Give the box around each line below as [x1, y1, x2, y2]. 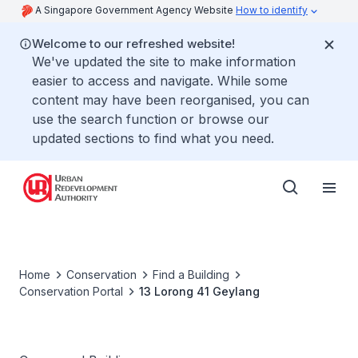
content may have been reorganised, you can [32, 92, 309, 108]
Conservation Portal [19, 284, 123, 298]
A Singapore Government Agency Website [35, 4, 236, 16]
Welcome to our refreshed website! [32, 36, 235, 51]
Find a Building [153, 268, 229, 281]
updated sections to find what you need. [32, 130, 274, 146]
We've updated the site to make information [32, 54, 296, 70]
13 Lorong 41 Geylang [139, 284, 260, 298]
